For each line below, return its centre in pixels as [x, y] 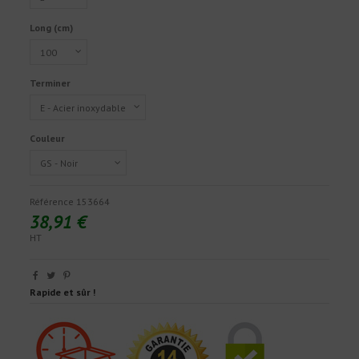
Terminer [50, 83]
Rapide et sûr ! [63, 292]
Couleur [48, 139]
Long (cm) [52, 28]
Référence [52, 201]
